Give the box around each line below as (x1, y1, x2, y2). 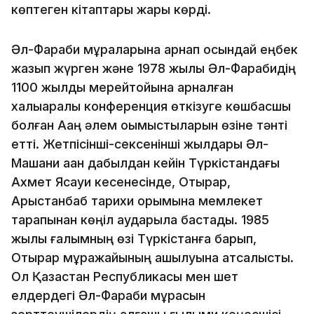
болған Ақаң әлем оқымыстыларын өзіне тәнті (11, 117, 287, 132)
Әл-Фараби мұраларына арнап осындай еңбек (11, 41, 298, 57)
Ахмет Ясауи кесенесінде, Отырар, (11, 174, 231, 189)
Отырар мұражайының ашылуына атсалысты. (11, 250, 294, 265)
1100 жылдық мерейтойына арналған (11, 79, 233, 95)
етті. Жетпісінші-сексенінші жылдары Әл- (11, 136, 268, 151)
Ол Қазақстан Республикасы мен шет (11, 268, 238, 284)
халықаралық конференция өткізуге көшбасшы (11, 98, 291, 114)
